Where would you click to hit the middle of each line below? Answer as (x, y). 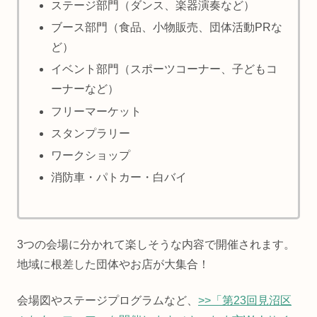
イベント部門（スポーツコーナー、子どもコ (165, 69)
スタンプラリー (91, 133)
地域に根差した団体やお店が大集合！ (113, 265)
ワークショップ (91, 155)
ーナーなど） (85, 89)
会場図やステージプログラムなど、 (108, 300)
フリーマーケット (97, 111)
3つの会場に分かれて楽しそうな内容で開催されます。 (156, 245)
